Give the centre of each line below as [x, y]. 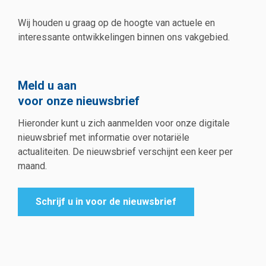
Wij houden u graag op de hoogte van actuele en [116, 23]
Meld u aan [47, 85]
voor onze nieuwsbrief [79, 101]
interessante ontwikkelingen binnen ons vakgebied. [124, 37]
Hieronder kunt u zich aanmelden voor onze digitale [124, 123]
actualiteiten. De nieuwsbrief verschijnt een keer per [125, 152]
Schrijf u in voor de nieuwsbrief [106, 202]
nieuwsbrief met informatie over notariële [104, 138]
